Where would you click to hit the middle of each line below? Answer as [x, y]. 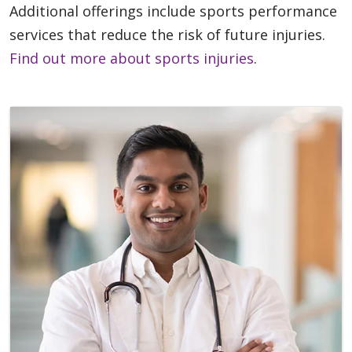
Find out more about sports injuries [132, 59]
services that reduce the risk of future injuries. [167, 35]
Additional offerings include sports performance [173, 11]
